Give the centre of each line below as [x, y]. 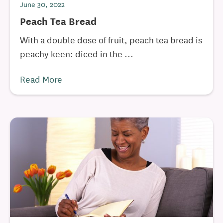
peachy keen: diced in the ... [77, 53]
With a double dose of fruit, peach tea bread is [111, 39]
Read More [41, 79]
